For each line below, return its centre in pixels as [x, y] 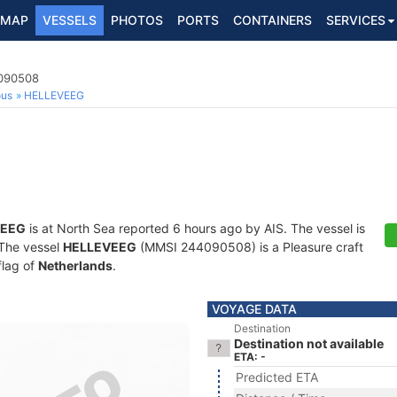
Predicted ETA [277, 377]
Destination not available [309, 343]
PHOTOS [137, 20]
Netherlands [75, 265]
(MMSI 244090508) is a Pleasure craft [250, 247]
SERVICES [356, 20]
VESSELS [70, 20]
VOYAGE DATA [254, 309]
